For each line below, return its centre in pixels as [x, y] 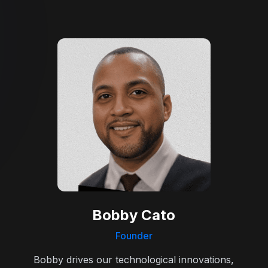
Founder [134, 235]
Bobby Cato [134, 215]
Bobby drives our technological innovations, [134, 259]
